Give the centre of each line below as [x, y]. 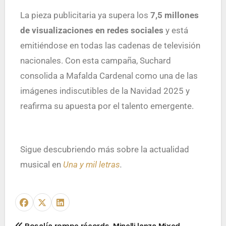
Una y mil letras [91, 164]
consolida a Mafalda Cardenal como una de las [109, 75]
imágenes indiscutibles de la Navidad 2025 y [105, 91]
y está [176, 30]
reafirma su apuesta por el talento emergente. [107, 106]
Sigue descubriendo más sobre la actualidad [104, 149]
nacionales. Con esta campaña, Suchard [95, 60]
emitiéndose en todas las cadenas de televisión [110, 45]
